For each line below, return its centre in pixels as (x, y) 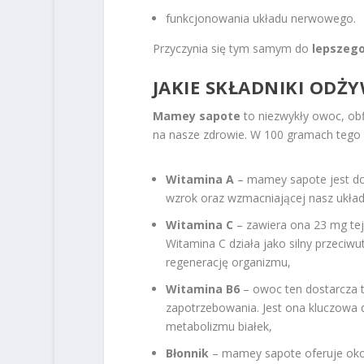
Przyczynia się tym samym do (232, 48)
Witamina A (199, 180)
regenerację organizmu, (228, 262)
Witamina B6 (202, 288)
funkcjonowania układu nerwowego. (260, 18)
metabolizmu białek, (219, 326)
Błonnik (187, 353)
